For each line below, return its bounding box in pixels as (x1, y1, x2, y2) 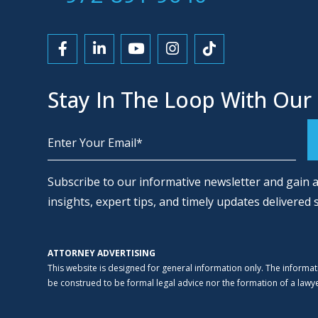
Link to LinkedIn (98, 50, 210, 71)
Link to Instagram (171, 50, 295, 71)
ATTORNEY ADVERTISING (48, 246, 156, 259)
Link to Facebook (61, 50, 179, 71)
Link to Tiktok (208, 50, 304, 71)
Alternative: (48, 160, 109, 177)
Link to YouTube (134, 50, 248, 71)
